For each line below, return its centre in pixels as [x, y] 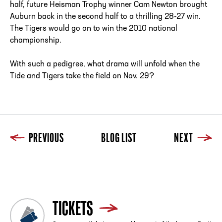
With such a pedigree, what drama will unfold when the [105, 65]
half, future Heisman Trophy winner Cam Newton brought [109, 5]
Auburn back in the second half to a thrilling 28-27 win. [105, 17]
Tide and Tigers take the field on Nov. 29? [82, 77]
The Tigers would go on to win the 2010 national [94, 29]
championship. [36, 41]
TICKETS [73, 208]
